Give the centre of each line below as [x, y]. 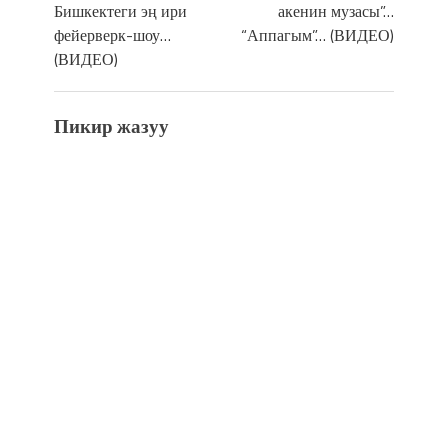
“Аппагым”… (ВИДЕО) [317, 34]
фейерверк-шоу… [112, 34]
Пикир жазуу [111, 125]
